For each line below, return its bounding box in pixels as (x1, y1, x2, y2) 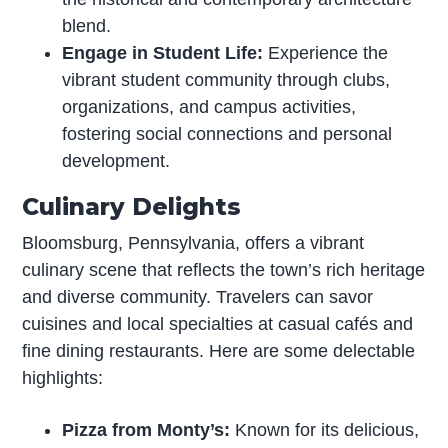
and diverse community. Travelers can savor (22, 286, 374, 307)
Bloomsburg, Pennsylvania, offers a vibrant (22, 232, 365, 253)
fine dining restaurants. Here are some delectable (22, 340, 416, 361)
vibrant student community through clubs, (62, 69, 391, 90)
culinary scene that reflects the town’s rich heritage (22, 259, 426, 280)
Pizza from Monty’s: (62, 419, 236, 440)
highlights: (22, 367, 104, 388)
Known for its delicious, (235, 419, 420, 440)
